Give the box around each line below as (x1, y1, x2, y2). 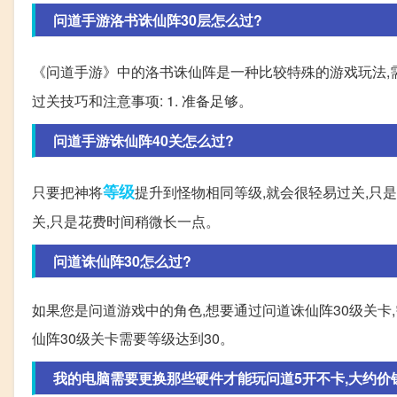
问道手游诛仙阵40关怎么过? (53, 130, 234, 152)
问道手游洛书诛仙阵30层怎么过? (53, 10, 262, 31)
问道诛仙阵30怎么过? (53, 251, 191, 272)
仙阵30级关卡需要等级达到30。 (32, 328, 234, 349)
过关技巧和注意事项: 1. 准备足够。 (32, 90, 253, 112)
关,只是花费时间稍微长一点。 (32, 211, 220, 232)
